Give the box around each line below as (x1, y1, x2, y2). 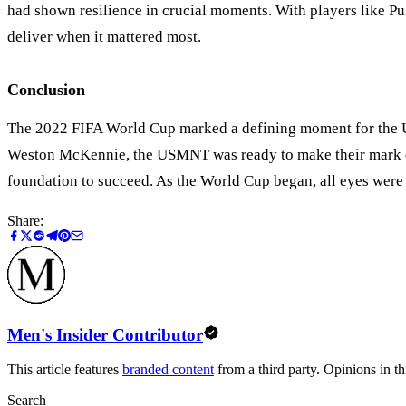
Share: (7, 212, 43, 228)
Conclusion (7, 80, 85, 99)
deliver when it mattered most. (7, 28, 201, 46)
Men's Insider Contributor (7, 324, 203, 344)
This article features (7, 362, 122, 378)
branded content (122, 362, 214, 378)
